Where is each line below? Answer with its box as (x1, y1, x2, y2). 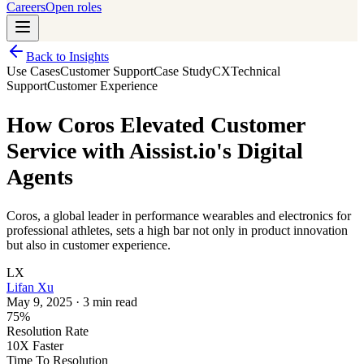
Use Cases (6, 64, 60, 78)
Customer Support (60, 64, 154, 78)
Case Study (154, 64, 212, 78)
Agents (6, 164, 73, 190)
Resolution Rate (6, 324, 89, 339)
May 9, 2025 (6, 295, 72, 310)
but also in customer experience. (6, 238, 171, 253)
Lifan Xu (6, 280, 54, 295)
